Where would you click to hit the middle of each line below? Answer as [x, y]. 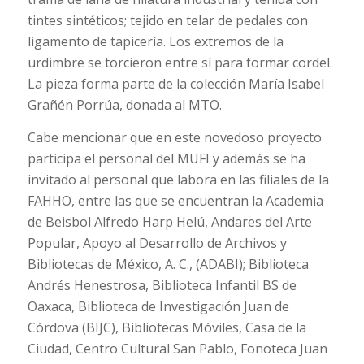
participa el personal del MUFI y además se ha [166, 158]
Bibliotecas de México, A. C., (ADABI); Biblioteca [168, 264]
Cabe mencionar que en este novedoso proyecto [174, 137]
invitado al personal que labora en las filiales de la [178, 179]
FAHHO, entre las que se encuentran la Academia [175, 200]
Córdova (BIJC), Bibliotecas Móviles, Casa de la [167, 327]
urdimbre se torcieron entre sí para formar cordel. [180, 62]
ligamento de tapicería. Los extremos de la [155, 41]
